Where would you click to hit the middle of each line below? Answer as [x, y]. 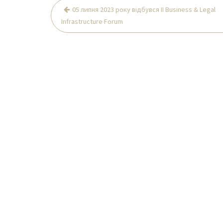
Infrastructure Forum [92, 21]
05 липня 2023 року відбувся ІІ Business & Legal [144, 9]
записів [73, 20]
